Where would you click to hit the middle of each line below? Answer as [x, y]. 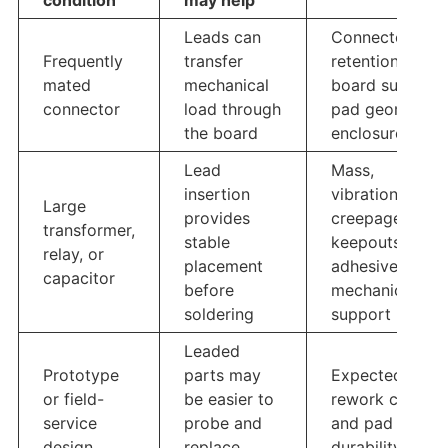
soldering [218, 314]
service [69, 423]
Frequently [82, 61]
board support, [387, 85]
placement [223, 266]
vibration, [366, 194]
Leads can [222, 37]
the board [220, 133]
